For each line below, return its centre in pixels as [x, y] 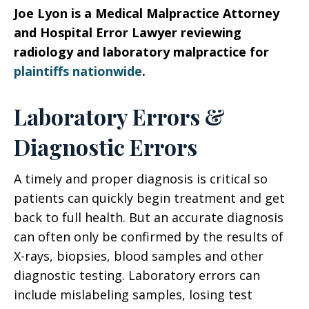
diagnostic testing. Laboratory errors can [137, 275]
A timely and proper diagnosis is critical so [141, 179]
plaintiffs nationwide [78, 71]
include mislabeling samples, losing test [133, 295]
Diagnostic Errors [106, 147]
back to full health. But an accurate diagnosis [149, 217]
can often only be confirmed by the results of [149, 237]
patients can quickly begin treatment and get [149, 198]
